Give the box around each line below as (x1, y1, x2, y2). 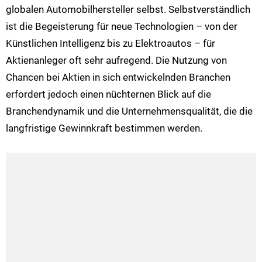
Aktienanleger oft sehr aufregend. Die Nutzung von (6, 54, 227, 67)
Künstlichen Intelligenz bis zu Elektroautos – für (6, 37, 215, 50)
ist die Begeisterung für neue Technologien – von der (6, 20, 237, 33)
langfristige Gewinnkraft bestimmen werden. (6, 122, 202, 135)
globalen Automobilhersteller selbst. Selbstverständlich (6, 4, 250, 16)
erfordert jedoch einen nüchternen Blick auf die (6, 88, 211, 101)
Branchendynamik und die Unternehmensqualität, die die (6, 105, 253, 118)
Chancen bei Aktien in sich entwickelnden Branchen (6, 71, 230, 84)
